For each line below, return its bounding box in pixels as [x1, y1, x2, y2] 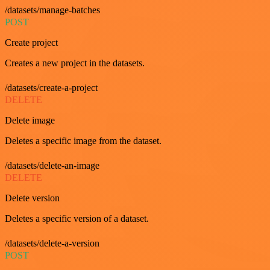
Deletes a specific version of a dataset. [5, 213, 149, 224]
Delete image [5, 115, 55, 125]
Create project [5, 37, 58, 48]
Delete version [5, 192, 60, 203]
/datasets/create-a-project [5, 82, 98, 93]
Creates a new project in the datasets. [5, 57, 145, 68]
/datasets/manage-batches [5, 4, 100, 15]
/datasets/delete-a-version [5, 237, 99, 248]
